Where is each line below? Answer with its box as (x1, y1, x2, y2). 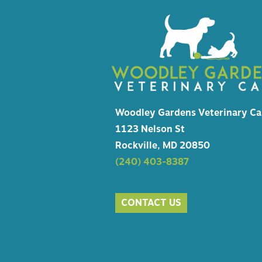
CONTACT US (121, 195, 181, 210)
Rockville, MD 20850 (115, 138, 210, 153)
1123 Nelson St (115, 122, 185, 136)
